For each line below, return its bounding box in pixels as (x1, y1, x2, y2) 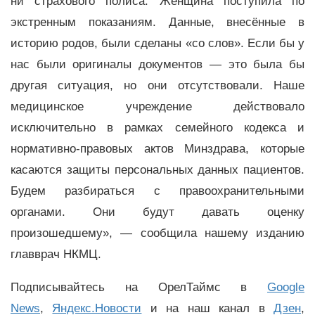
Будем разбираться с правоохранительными (11, 184, 304, 198)
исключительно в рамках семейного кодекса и (11, 121, 304, 135)
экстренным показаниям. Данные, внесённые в (11, 15, 304, 30)
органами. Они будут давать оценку (11, 205, 304, 219)
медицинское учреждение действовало (11, 100, 304, 114)
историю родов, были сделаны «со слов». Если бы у (11, 37, 304, 51)
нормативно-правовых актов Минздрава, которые (11, 142, 304, 156)
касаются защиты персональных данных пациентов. (11, 163, 304, 177)
